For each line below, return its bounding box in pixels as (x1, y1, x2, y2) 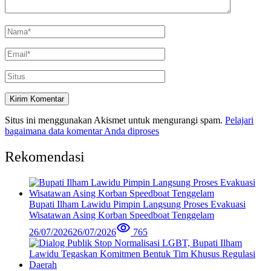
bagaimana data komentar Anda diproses (5, 125, 159, 136)
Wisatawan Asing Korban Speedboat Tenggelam (29, 209, 214, 220)
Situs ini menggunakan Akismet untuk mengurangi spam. (5, 114, 225, 125)
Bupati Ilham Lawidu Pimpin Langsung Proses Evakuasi (29, 198, 246, 209)
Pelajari (225, 114, 253, 125)
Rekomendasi (5, 148, 85, 165)
